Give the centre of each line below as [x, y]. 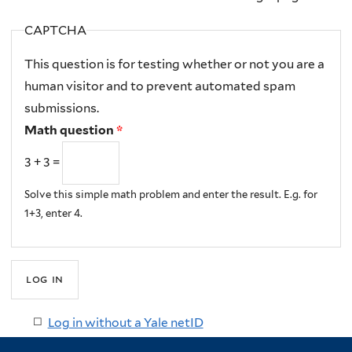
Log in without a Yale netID [125, 322]
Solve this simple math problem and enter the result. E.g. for [170, 194]
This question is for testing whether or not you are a [174, 64]
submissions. [61, 108]
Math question [70, 130]
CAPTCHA [55, 30]
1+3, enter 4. [53, 213]
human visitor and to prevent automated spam [159, 86]
